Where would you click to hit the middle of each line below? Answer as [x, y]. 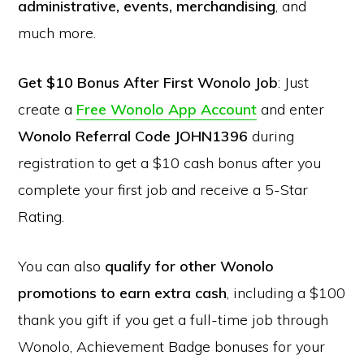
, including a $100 [286, 293]
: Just [294, 82]
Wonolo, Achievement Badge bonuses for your [172, 347]
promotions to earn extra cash [123, 293]
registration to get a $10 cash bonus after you [170, 163]
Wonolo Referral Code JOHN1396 [133, 136]
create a [48, 109]
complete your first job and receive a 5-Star [163, 190]
